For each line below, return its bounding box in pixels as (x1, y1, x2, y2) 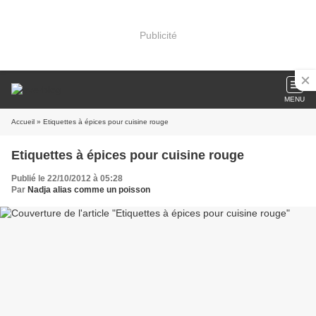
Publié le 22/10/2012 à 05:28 (11, 174, 123, 183)
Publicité (139, 29, 177, 41)
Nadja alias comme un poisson (28, 185, 150, 195)
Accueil (11, 118, 35, 126)
